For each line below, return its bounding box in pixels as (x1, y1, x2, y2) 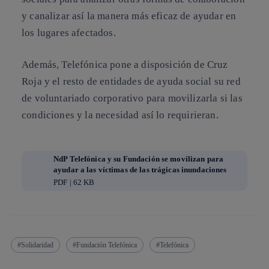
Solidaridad (21, 241, 53, 249)
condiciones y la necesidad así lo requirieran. (22, 109, 219, 121)
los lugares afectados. (22, 26, 116, 38)
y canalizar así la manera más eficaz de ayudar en (22, 10, 237, 22)
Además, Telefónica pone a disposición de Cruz (22, 59, 228, 70)
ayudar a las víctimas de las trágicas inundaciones (53, 165, 227, 174)
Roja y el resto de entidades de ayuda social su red (22, 76, 241, 87)
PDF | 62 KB (53, 178, 95, 187)
